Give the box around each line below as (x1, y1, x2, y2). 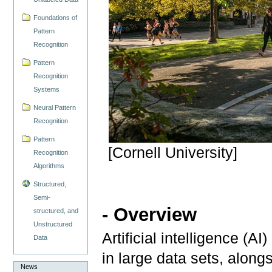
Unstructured (33, 220, 73, 228)
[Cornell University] (108, 144, 238, 161)
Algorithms (33, 162, 65, 170)
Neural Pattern (33, 104, 76, 112)
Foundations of (33, 14, 78, 22)
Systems (33, 86, 60, 93)
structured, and (33, 207, 79, 215)
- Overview (102, 203, 197, 225)
